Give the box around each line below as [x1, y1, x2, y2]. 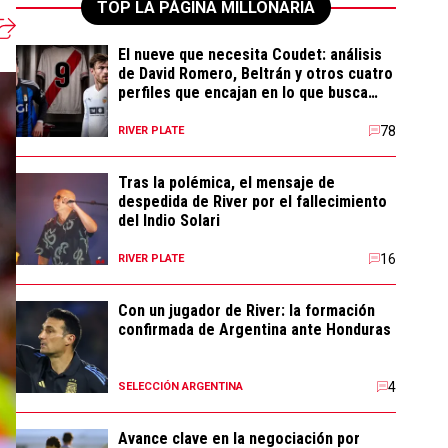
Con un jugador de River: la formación [118, 301, 375, 320]
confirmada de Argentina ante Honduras [118, 320, 391, 339]
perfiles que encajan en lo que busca [118, 83, 368, 102]
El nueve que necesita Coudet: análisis [118, 45, 382, 64]
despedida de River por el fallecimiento [118, 192, 387, 211]
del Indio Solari [118, 211, 220, 230]
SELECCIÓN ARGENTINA [118, 380, 243, 393]
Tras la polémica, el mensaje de [118, 173, 335, 192]
